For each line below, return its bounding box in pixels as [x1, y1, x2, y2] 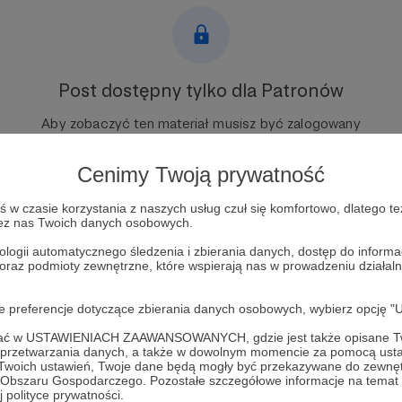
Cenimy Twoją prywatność [77, 162, 325, 187]
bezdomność [285, 266, 350, 279]
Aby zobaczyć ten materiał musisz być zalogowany [41, 115, 361, 133]
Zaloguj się [158, 205, 244, 225]
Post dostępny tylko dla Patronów [58, 79, 344, 102]
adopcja [50, 266, 90, 279]
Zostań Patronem [133, 167, 269, 187]
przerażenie [116, 266, 173, 279]
